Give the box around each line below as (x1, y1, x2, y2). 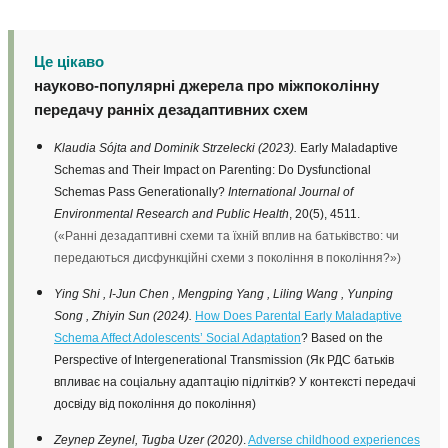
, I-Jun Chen (103, 286, 169, 301)
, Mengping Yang (172, 286, 264, 301)
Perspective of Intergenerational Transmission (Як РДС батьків (54, 352, 394, 367)
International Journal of (228, 184, 353, 199)
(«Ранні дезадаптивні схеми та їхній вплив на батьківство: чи (54, 228, 399, 243)
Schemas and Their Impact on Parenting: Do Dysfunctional (54, 162, 371, 177)
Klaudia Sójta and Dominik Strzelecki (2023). (54, 140, 297, 155)
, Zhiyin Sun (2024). (86, 308, 195, 323)
